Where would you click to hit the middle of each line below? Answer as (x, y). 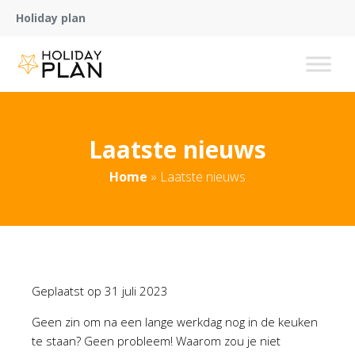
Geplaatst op (68, 291)
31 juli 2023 (136, 291)
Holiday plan (51, 18)
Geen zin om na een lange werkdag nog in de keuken (175, 322)
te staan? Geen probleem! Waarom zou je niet (156, 341)
